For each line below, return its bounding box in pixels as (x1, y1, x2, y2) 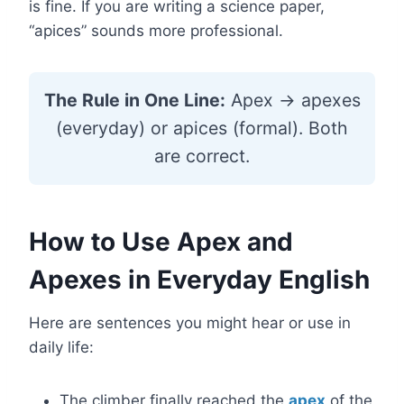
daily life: (29, 338, 94, 356)
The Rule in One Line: (43, 89, 225, 111)
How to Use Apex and (29, 226, 293, 257)
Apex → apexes (225, 89, 361, 111)
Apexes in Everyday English (29, 264, 370, 295)
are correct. (154, 145, 250, 167)
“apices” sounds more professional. (29, 22, 283, 40)
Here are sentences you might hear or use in (29, 314, 351, 332)
